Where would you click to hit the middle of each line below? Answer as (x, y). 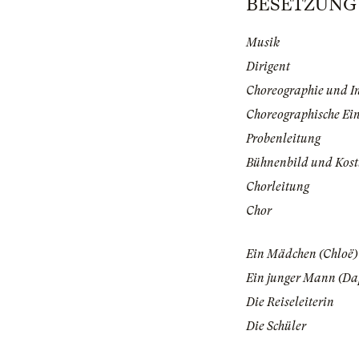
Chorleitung (278, 187)
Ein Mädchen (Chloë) (302, 254)
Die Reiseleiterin (290, 303)
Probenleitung (283, 139)
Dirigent (268, 67)
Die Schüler (276, 327)
